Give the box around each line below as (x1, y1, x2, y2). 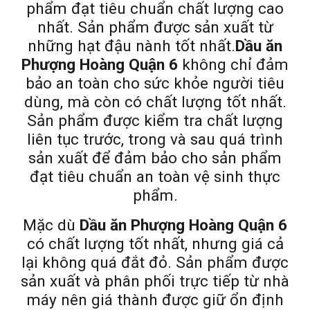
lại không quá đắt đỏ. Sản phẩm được (21, 253, 289, 272)
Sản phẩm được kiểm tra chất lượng (27, 111, 283, 130)
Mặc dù (23, 216, 80, 235)
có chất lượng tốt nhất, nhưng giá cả (26, 235, 284, 253)
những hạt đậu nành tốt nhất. (28, 37, 235, 55)
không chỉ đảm (178, 55, 289, 74)
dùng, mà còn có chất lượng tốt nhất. (24, 93, 286, 111)
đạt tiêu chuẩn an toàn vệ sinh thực (30, 167, 280, 186)
